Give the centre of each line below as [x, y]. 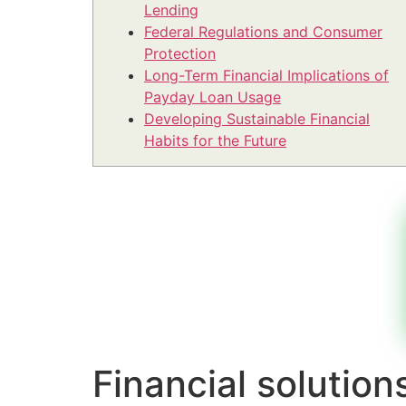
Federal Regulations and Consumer [263, 32]
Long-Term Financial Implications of [266, 76]
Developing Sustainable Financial [257, 119]
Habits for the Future [215, 141]
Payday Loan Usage [213, 97]
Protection [180, 54]
